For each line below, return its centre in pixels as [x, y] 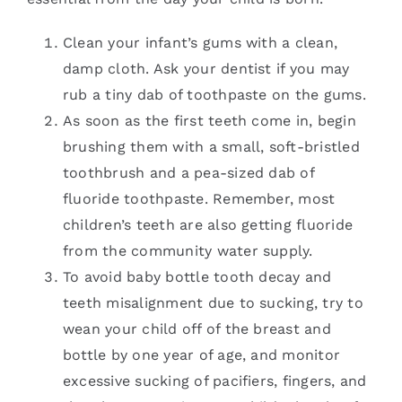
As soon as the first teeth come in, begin [210, 120]
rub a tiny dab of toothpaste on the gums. [214, 94]
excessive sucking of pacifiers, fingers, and [215, 380]
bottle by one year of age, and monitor [202, 354]
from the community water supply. [188, 250]
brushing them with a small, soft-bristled [211, 146]
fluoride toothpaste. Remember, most [199, 198]
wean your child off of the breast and [197, 328]
